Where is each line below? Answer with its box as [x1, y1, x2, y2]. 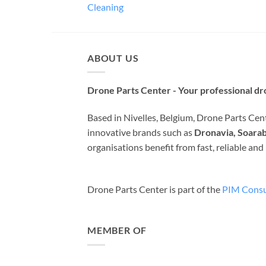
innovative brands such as [87, 126, 194, 138]
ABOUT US [87, 52, 139, 64]
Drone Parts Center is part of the [87, 183, 222, 195]
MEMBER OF [87, 224, 147, 236]
